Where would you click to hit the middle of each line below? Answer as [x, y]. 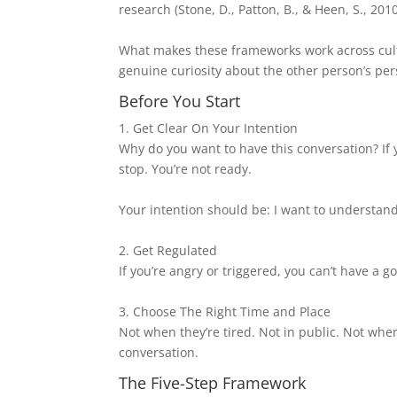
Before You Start [180, 101]
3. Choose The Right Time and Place [225, 311]
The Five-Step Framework [213, 383]
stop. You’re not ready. [186, 169]
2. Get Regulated [168, 250]
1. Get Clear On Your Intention [209, 128]
